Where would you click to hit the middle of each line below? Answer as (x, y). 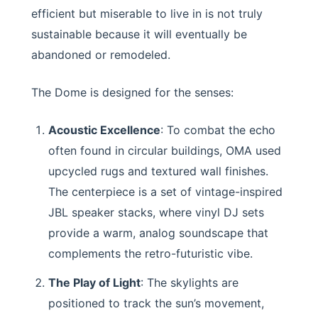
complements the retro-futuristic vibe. (150, 253)
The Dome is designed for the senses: (132, 92)
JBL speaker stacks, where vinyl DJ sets (156, 212)
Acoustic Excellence (104, 130)
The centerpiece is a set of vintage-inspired (165, 192)
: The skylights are (190, 283)
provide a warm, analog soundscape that (158, 233)
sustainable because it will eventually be (139, 34)
